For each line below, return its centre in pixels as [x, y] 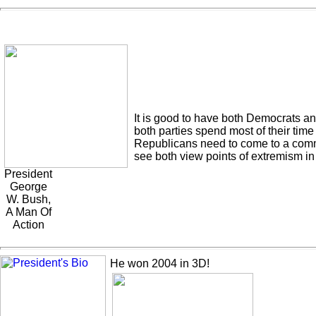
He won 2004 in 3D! [160, 263]
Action [28, 225]
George [28, 187]
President [28, 174]
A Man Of [28, 212]
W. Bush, [28, 199]
